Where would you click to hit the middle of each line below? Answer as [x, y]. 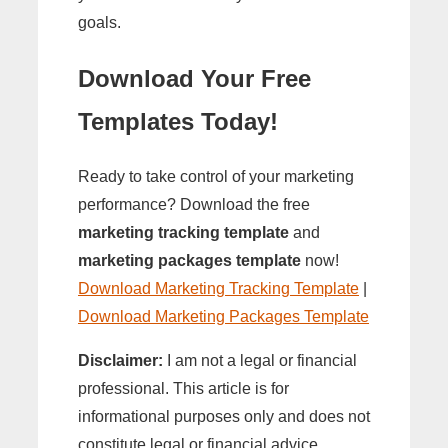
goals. [99, 23]
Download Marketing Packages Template [223, 316]
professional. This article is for [183, 388]
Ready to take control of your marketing [216, 176]
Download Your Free [194, 79]
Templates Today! [178, 122]
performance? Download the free [194, 204]
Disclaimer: [120, 360]
